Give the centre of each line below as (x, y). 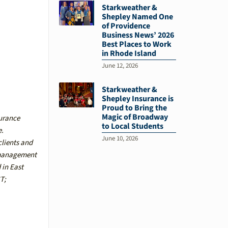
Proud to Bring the (134, 108)
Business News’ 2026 (138, 35)
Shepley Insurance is (137, 98)
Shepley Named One (137, 17)
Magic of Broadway (135, 117)
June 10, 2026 (120, 138)
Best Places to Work (136, 44)
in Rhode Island (129, 53)
